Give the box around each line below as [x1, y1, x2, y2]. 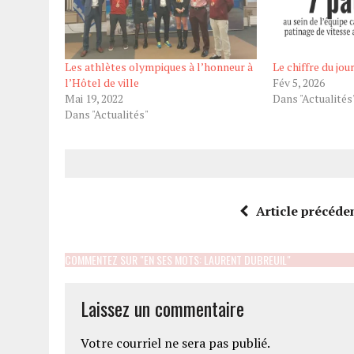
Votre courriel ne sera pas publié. [81, 334, 270, 352]
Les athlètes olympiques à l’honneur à [65, 59, 253, 75]
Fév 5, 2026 [272, 75, 325, 91]
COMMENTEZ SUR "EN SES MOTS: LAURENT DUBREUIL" [65, 251, 291, 269]
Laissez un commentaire [81, 294, 244, 323]
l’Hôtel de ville [65, 75, 139, 91]
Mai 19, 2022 [65, 91, 123, 107]
